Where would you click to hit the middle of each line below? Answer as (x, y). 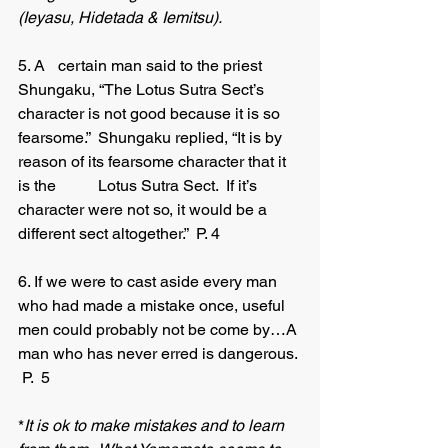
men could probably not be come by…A (159, 329)
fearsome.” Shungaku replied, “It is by (152, 137)
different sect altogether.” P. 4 (119, 233)
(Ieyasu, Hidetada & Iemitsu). (121, 17)
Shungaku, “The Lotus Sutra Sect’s (143, 89)
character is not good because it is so (151, 113)
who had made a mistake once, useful (153, 305)
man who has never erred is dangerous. (159, 353)
